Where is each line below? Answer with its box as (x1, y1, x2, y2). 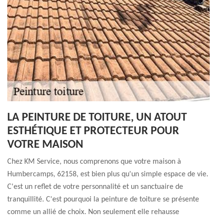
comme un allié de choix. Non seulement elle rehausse (7, 208, 179, 216)
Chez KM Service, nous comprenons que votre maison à (7, 158, 181, 166)
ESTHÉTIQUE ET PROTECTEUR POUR (7, 125, 179, 137)
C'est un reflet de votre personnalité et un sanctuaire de (7, 183, 183, 191)
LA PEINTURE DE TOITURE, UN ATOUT (7, 112, 187, 124)
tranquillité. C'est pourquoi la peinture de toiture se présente (7, 196, 199, 203)
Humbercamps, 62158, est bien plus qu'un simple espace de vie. (7, 170, 208, 178)
